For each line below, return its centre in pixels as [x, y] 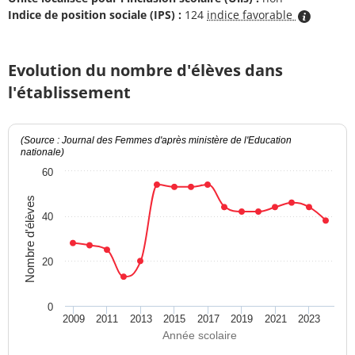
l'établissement [69, 93]
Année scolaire [200, 336]
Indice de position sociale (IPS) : [95, 15]
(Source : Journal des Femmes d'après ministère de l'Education [156, 141]
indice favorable [251, 15]
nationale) [42, 153]
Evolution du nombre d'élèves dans [145, 71]
